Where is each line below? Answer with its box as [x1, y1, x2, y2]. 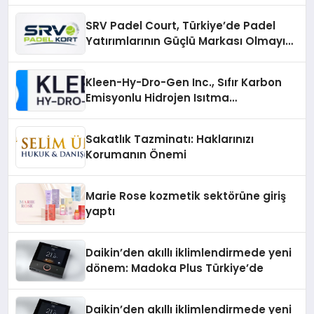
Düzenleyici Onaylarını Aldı [86, 121, 233, 136]
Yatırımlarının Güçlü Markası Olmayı [86, 34, 286, 48]
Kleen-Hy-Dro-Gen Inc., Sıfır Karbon [86, 75, 282, 90]
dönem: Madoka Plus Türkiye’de [86, 261, 264, 275]
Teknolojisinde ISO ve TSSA [86, 106, 236, 121]
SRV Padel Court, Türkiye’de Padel [86, 18, 276, 33]
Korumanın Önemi [86, 147, 187, 162]
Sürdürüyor [86, 49, 148, 64]
